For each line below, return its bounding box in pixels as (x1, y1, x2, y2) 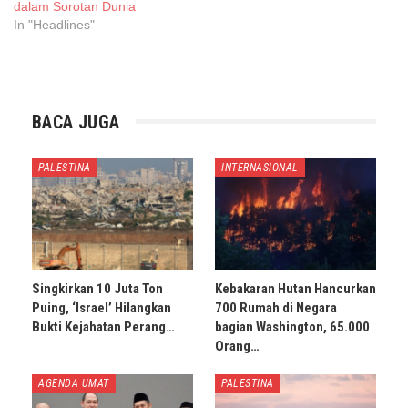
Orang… (215, 338, 260, 355)
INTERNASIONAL (221, 160, 299, 174)
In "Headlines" (14, 16, 95, 32)
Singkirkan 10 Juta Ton (32, 280, 163, 298)
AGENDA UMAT (38, 377, 109, 391)
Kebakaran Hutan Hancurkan (215, 280, 376, 298)
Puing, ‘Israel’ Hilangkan (32, 300, 171, 317)
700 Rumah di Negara (215, 300, 337, 317)
